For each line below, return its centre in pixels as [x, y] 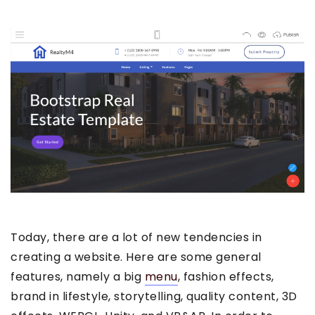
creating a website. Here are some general [136, 257]
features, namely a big [78, 277]
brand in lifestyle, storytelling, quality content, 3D [154, 297]
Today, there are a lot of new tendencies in [136, 238]
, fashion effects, [226, 277]
